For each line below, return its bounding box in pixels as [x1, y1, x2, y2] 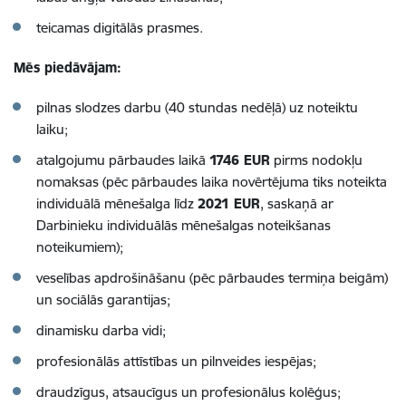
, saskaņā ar [260, 194, 333, 212]
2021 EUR [198, 194, 260, 212]
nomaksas [36, 172, 102, 190]
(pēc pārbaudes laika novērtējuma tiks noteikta [102, 172, 387, 190]
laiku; [36, 120, 68, 138]
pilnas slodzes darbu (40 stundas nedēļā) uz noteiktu [36, 98, 358, 116]
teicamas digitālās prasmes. [36, 18, 203, 36]
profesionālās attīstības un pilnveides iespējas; [36, 352, 316, 370]
